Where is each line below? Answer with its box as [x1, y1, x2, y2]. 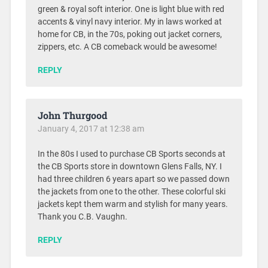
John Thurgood [37, 109, 107, 122]
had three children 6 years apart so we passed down [37, 174, 230, 185]
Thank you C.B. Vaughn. [37, 212, 127, 223]
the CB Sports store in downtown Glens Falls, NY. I [37, 162, 222, 172]
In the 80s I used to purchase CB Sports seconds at [37, 149, 226, 160]
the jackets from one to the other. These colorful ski [37, 187, 226, 197]
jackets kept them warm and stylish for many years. [37, 199, 228, 210]
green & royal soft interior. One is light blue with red [37, 4, 224, 15]
